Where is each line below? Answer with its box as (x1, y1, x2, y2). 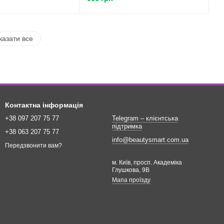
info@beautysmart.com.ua (112, 136, 188, 144)
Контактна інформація (5, 101, 83, 109)
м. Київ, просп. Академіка (112, 159, 182, 166)
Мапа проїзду (112, 176, 150, 184)
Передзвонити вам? (5, 141, 62, 149)
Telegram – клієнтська (112, 114, 178, 122)
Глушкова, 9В (112, 166, 149, 174)
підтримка (112, 122, 142, 130)
